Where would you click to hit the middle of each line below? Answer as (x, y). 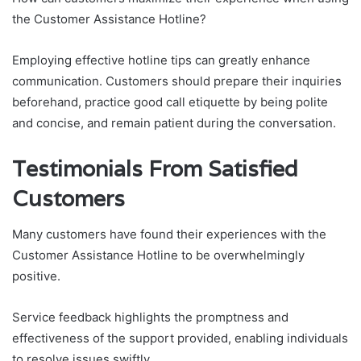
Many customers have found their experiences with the (169, 234)
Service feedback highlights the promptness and (150, 317)
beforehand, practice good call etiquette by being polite (170, 102)
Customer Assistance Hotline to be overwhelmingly (158, 255)
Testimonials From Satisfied (155, 168)
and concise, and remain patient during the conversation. (174, 122)
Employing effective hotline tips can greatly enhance (161, 60)
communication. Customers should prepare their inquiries (177, 81)
